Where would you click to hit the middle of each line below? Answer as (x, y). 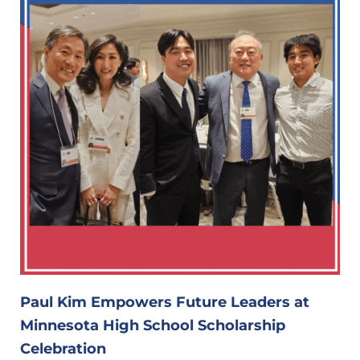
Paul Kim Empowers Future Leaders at (165, 302)
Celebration (63, 348)
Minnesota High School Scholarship (153, 325)
